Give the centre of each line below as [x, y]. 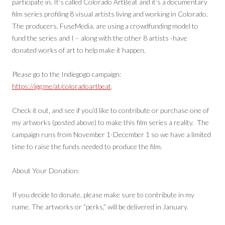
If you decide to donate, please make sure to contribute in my [103, 195]
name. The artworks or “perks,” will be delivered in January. [100, 207]
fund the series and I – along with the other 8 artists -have [100, 38]
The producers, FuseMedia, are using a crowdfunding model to [105, 26]
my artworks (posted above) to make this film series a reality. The [110, 123]
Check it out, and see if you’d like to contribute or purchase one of [110, 110]
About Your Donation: [46, 171]
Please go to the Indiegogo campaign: [67, 74]
